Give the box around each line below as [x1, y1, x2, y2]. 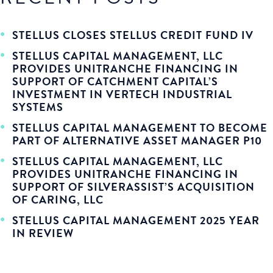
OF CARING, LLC [12, 191, 104, 208]
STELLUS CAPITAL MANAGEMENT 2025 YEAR [12, 212, 260, 229]
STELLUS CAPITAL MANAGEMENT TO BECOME [12, 119, 268, 136]
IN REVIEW [12, 225, 74, 241]
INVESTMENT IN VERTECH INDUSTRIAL [12, 86, 232, 102]
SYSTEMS [12, 99, 63, 115]
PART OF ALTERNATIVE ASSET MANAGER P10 [12, 132, 262, 149]
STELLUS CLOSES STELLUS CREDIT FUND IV [12, 27, 253, 43]
